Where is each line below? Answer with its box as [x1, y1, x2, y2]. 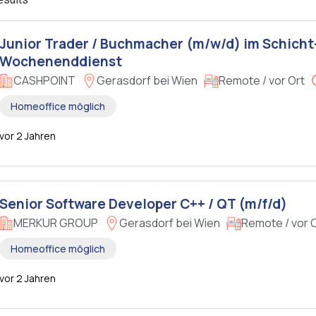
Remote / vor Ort [219, 73, 305, 88]
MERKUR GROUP [13, 215, 98, 231]
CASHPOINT [13, 73, 75, 88]
